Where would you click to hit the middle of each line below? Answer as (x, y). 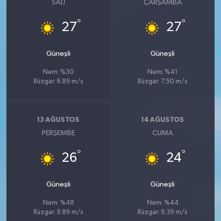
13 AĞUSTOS (58, 120)
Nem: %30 (58, 73)
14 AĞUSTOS (163, 120)
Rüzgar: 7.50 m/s (163, 82)
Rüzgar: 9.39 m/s (163, 213)
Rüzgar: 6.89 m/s (58, 82)
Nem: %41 (163, 73)
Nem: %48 (58, 203)
